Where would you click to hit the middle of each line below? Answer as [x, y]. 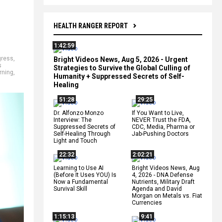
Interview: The [73, 120]
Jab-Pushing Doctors [160, 134]
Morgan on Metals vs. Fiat [167, 195]
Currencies [147, 202]
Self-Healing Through [82, 134]
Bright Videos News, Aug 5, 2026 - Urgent [121, 59]
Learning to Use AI [79, 168]
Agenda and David [157, 189]
